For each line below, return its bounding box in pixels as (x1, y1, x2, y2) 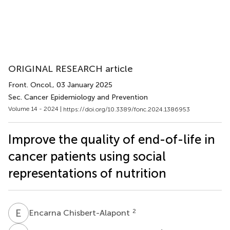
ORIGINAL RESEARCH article (8, 63, 133, 74)
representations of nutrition (8, 165, 166, 181)
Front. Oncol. (8, 81, 52, 89)
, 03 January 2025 (52, 81, 112, 89)
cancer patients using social (8, 148, 166, 164)
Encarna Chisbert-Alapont (29, 207, 132, 218)
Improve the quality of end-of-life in (8, 131, 215, 147)
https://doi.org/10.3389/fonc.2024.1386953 (63, 105, 190, 113)
